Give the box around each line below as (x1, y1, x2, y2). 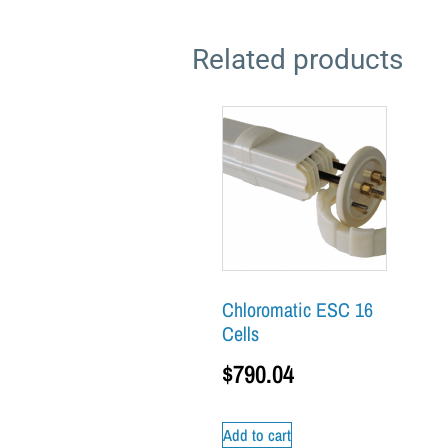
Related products (192, 43, 403, 77)
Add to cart (223, 423, 291, 446)
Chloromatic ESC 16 (222, 296, 373, 324)
